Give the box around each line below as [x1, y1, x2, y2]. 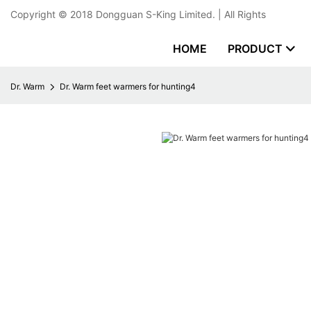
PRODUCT [228, 42, 283, 56]
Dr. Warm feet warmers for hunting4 [60, 81, 196, 92]
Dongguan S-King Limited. [96, 8, 215, 20]
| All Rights [215, 8, 266, 20]
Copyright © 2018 [10, 8, 96, 20]
